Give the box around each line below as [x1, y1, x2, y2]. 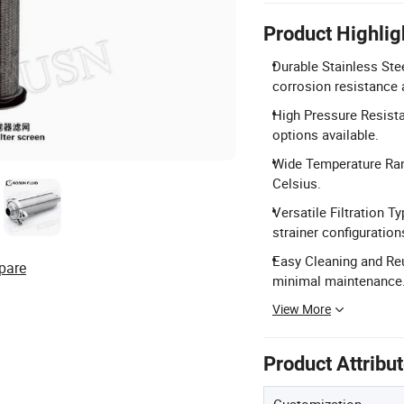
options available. [272, 124, 379, 143]
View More [272, 299, 331, 317]
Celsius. [272, 173, 321, 192]
